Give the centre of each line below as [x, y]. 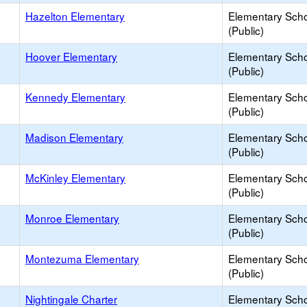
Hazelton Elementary [75, 16]
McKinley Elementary [75, 177]
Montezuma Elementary [82, 258]
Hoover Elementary [71, 56]
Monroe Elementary [72, 218]
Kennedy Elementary [75, 97]
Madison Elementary [74, 137]
